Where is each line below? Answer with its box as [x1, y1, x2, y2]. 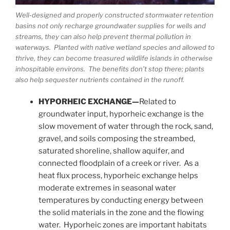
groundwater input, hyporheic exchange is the [39, 109, 204, 119]
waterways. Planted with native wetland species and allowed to [15, 43, 215, 52]
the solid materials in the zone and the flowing [39, 207, 204, 217]
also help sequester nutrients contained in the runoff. [15, 75, 184, 84]
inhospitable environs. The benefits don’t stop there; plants [15, 65, 204, 73]
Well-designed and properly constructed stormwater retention [15, 11, 214, 20]
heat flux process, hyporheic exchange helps [39, 170, 198, 180]
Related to [139, 97, 176, 106]
